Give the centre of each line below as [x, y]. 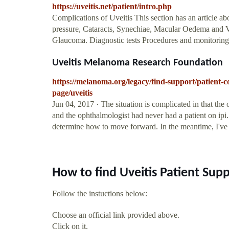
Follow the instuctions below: [100, 193]
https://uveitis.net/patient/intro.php [112, 6]
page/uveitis [72, 93]
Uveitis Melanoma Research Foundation [138, 63]
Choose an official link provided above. [116, 215]
